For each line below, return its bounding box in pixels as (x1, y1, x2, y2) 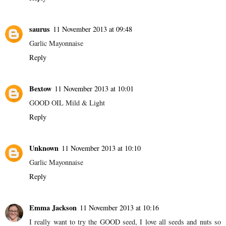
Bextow (29, 83, 51, 94)
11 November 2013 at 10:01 (54, 83, 134, 93)
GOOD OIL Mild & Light (29, 97, 105, 107)
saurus (29, 23, 50, 34)
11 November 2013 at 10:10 (62, 143, 141, 153)
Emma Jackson (29, 202, 77, 213)
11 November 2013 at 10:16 (80, 202, 159, 212)
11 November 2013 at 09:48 (53, 24, 132, 34)
